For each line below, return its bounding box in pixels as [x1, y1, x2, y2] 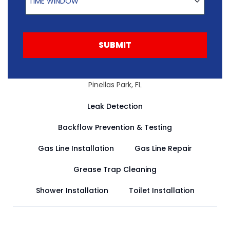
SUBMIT [99, 39, 131, 51]
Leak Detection [87, 101, 143, 111]
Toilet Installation [128, 185, 195, 196]
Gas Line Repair [135, 143, 192, 154]
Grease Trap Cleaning [73, 164, 157, 175]
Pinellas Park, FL [88, 79, 142, 90]
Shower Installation [35, 185, 108, 196]
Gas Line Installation [38, 143, 114, 154]
